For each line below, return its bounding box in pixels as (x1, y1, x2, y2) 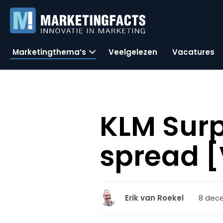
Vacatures (172, 46, 215, 57)
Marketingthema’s (12, 46, 86, 57)
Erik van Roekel (125, 193, 184, 203)
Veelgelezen (109, 46, 157, 57)
